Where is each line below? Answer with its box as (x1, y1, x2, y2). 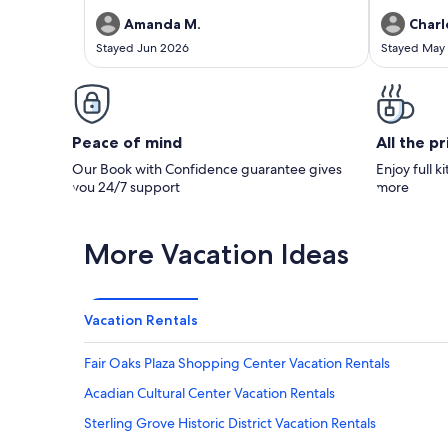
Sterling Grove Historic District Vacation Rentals (84, 413, 376, 432)
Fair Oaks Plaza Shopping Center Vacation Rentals (84, 353, 390, 372)
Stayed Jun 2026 (96, 39, 189, 56)
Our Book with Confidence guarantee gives (72, 159, 342, 178)
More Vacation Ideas (84, 236, 349, 271)
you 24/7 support (72, 177, 180, 196)
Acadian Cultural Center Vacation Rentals (84, 383, 335, 402)
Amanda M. (124, 14, 201, 33)
